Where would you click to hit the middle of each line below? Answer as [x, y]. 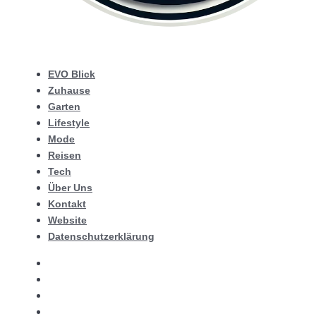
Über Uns [70, 188]
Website [67, 220]
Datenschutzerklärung [101, 236]
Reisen [65, 155]
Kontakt [67, 204]
